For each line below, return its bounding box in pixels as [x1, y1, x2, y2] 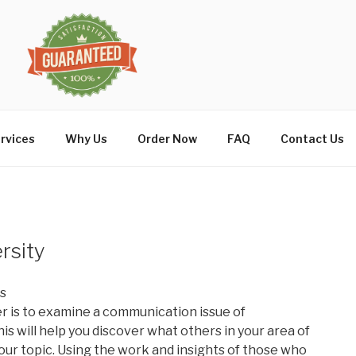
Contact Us [280, 131, 344, 145]
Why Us [64, 131, 107, 145]
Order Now [137, 131, 197, 145]
